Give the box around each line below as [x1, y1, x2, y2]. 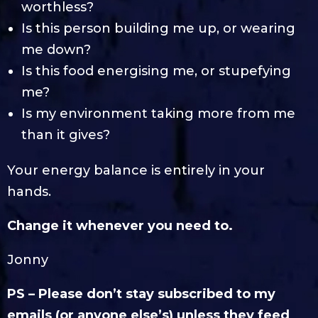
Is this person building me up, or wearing [21, 21, 295, 37]
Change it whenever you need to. [7, 218, 236, 234]
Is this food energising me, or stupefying [21, 63, 291, 79]
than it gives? [21, 127, 110, 143]
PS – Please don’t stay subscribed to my [7, 286, 275, 302]
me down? [21, 42, 91, 58]
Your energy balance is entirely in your [7, 163, 265, 179]
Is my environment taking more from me [21, 106, 295, 122]
